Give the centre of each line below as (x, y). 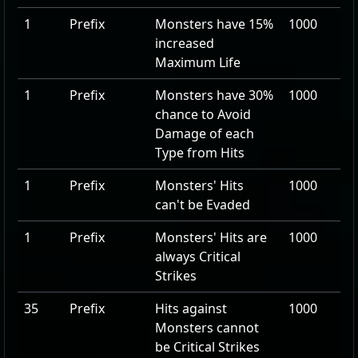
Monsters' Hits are (211, 237)
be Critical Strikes (207, 347)
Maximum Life (198, 62)
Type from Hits (200, 153)
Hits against (191, 308)
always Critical (198, 257)
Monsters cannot (207, 328)
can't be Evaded (203, 205)
